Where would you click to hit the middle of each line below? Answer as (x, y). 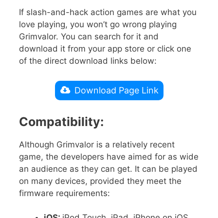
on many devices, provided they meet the (100, 181)
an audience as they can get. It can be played (108, 169)
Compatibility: (61, 121)
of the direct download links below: (88, 61)
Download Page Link (116, 91)
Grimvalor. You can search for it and (89, 36)
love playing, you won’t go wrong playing (98, 24)
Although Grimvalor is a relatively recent (97, 144)
